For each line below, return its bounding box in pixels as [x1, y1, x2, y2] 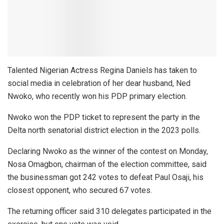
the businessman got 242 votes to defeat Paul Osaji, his [7, 172, 203, 182]
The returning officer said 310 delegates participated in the [7, 206, 211, 216]
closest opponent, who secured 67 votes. [7, 185, 152, 195]
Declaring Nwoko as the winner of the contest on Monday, [7, 146, 208, 156]
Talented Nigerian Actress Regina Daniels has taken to [7, 65, 197, 75]
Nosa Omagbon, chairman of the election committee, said [7, 159, 206, 169]
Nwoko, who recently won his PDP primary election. [7, 91, 187, 101]
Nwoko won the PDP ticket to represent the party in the [7, 112, 200, 122]
